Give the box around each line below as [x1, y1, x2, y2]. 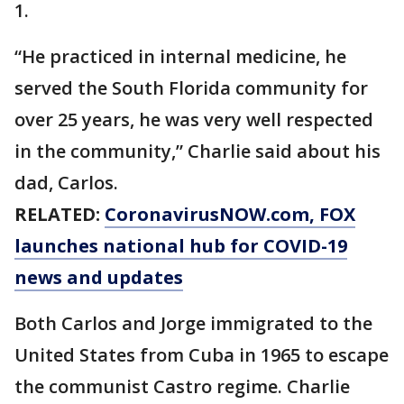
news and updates [14, 265, 183, 289]
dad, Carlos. [14, 170, 123, 195]
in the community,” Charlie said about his [14, 139, 381, 163]
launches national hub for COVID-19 [14, 234, 347, 258]
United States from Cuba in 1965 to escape [14, 343, 389, 367]
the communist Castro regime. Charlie [14, 374, 350, 399]
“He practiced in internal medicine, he [14, 44, 346, 69]
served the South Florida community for [14, 76, 368, 100]
